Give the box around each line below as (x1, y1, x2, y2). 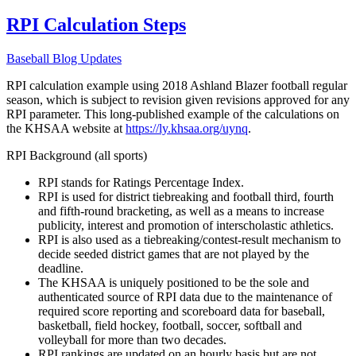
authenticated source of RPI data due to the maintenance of (38, 289, 332, 304)
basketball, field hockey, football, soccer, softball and (38, 318, 302, 332)
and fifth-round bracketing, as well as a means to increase (38, 203, 324, 218)
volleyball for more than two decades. (38, 332, 226, 346)
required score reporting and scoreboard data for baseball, (38, 304, 325, 318)
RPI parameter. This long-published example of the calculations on (6, 106, 339, 121)
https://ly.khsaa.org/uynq (126, 121, 248, 135)
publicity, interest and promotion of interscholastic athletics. (38, 218, 334, 232)
